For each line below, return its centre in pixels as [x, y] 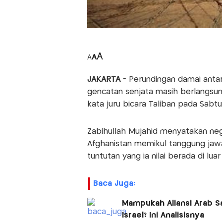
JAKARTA [105, 80]
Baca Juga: [114, 184]
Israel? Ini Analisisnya [163, 216]
